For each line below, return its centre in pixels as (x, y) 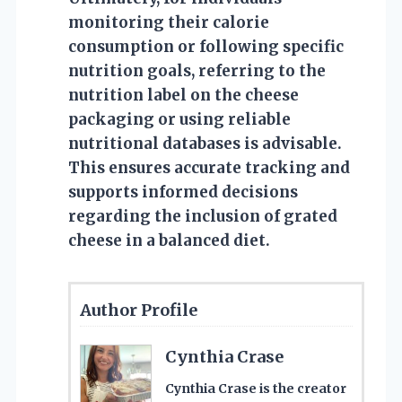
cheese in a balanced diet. (169, 240)
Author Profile (139, 310)
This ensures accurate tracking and (209, 167)
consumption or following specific (206, 46)
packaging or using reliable (179, 119)
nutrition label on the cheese (184, 95)
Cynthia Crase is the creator (256, 388)
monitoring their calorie (169, 22)
